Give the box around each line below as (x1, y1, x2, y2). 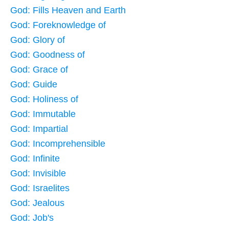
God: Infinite (10, 153, 60, 164)
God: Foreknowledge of (10, 19, 106, 30)
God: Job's (10, 212, 54, 223)
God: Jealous (10, 197, 64, 208)
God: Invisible (10, 168, 66, 178)
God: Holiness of (10, 94, 78, 104)
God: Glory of (10, 34, 65, 45)
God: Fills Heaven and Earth (10, 5, 126, 15)
